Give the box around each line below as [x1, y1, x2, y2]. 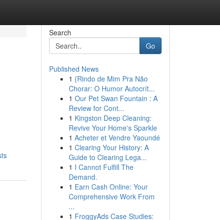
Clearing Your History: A [74, 142, 149, 152]
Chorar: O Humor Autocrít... [68, 83, 155, 93]
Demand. [68, 172, 97, 182]
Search [49, 27, 71, 37]
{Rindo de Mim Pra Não [74, 74, 148, 83]
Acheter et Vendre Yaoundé [74, 133, 160, 142]
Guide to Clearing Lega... [68, 152, 147, 162]
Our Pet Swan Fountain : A [74, 93, 158, 103]
